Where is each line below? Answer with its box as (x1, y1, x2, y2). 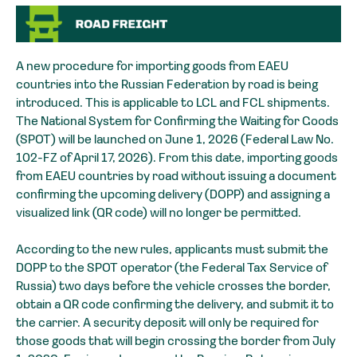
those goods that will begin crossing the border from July (16, 335, 335, 348)
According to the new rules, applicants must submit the (16, 243, 328, 257)
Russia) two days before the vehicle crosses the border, (16, 280, 331, 293)
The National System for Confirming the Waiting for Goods (16, 115, 339, 128)
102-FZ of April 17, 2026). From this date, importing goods (16, 151, 338, 165)
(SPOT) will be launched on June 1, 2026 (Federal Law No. (16, 133, 334, 147)
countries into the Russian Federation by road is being (16, 78, 318, 92)
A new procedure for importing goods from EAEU (16, 60, 288, 73)
